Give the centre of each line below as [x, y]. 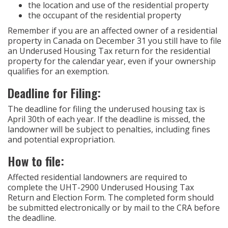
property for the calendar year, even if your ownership [112, 61]
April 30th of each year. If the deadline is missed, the [106, 119]
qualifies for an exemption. [58, 71]
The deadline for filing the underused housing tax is [106, 109]
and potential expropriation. [61, 139]
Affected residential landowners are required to [97, 177]
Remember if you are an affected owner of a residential [112, 31]
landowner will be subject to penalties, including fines [109, 129]
